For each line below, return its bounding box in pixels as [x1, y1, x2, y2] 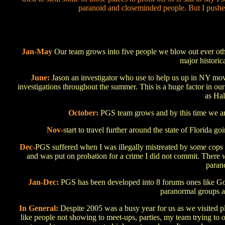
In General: [19, 204, 60, 212]
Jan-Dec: [28, 178, 59, 186]
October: [68, 108, 100, 117]
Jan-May [21, 47, 52, 56]
